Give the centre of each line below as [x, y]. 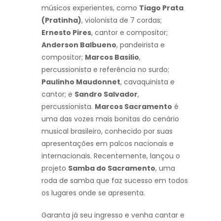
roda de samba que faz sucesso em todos [115, 180]
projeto [55, 168]
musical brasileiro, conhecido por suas [107, 131]
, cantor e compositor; [129, 32]
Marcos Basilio [112, 57]
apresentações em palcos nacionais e [108, 143]
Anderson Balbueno [79, 45]
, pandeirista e [141, 45]
